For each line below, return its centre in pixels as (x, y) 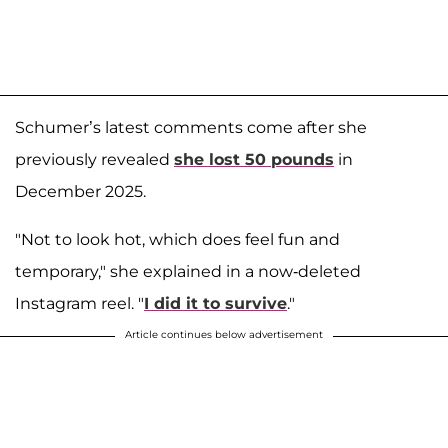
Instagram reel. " (79, 303)
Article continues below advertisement (224, 334)
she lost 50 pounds (254, 159)
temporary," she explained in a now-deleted (188, 271)
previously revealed (94, 159)
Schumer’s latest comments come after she (191, 127)
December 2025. (80, 191)
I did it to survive (215, 303)
